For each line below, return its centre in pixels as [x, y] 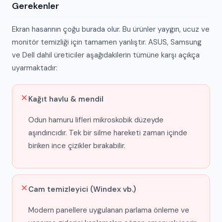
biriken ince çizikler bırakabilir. [77, 146]
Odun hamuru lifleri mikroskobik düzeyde [96, 120]
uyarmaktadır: [35, 68]
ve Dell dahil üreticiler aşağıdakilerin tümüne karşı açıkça [106, 55]
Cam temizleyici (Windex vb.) [82, 189]
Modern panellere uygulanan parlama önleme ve [109, 210]
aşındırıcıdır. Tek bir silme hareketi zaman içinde [108, 133]
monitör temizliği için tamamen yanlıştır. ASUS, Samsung [107, 42]
